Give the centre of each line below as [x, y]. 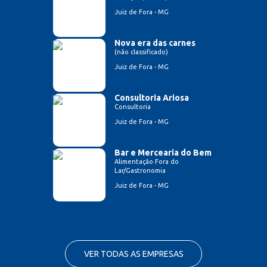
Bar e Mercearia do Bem [163, 152]
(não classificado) [141, 52]
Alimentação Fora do [147, 161]
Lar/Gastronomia [140, 170]
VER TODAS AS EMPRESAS [133, 254]
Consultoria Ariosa [152, 97]
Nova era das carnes [155, 43]
